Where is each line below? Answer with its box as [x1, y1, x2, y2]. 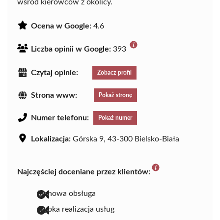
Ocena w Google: [31, 22, 91, 30]
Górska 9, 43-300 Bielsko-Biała [71, 135, 179, 143]
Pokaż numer [98, 115, 132, 121]
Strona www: [31, 91, 77, 100]
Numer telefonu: [31, 114, 89, 122]
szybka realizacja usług [37, 205, 114, 214]
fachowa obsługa [37, 190, 96, 198]
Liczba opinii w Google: [31, 45, 111, 54]
